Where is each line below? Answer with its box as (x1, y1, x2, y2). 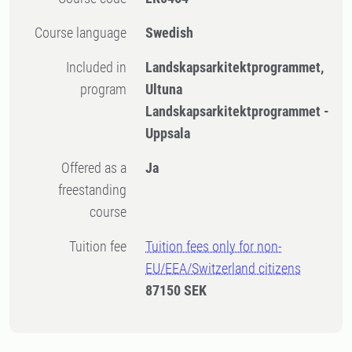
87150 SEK (145, 282, 207, 299)
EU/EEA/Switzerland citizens (145, 260, 302, 277)
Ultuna (145, 81, 183, 97)
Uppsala (145, 125, 191, 141)
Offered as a (61, 159, 71, 176)
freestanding (58, 181, 127, 198)
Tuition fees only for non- (145, 238, 283, 255)
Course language (42, 24, 127, 41)
